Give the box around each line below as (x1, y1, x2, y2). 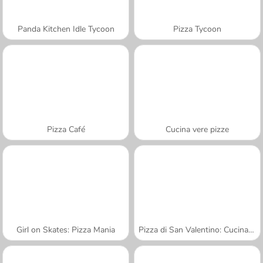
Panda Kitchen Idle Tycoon (17, 23, 114, 35)
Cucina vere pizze (166, 123, 229, 135)
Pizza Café (46, 123, 85, 135)
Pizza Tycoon (173, 23, 221, 35)
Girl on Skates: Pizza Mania (16, 224, 115, 235)
